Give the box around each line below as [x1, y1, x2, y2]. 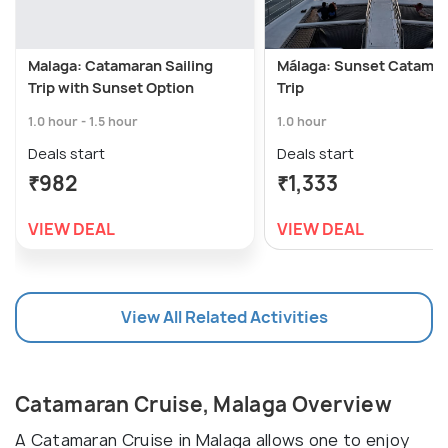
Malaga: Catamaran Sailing [28, 55, 213, 75]
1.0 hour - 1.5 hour [28, 112, 138, 130]
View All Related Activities [120, 305, 328, 328]
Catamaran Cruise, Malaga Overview [15, 390, 392, 418]
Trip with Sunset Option [28, 77, 194, 97]
